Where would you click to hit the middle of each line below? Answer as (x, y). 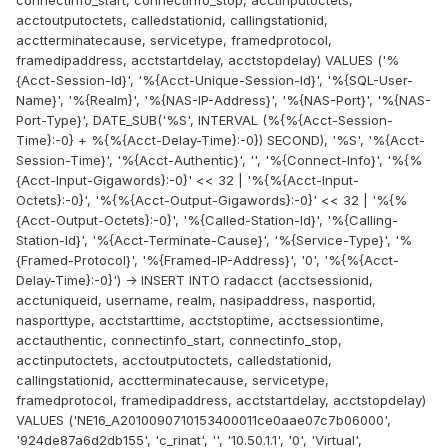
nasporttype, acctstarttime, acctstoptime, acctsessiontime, (200, 320)
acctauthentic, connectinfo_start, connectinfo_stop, (179, 340)
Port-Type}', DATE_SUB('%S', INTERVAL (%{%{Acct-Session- (204, 120)
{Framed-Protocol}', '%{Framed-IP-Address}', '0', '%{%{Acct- (207, 260)
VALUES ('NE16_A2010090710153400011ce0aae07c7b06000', (203, 420)
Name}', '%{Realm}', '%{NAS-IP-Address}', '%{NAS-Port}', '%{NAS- (223, 100)
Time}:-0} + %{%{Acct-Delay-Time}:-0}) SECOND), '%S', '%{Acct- (220, 140)
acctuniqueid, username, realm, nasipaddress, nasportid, (196, 300)
